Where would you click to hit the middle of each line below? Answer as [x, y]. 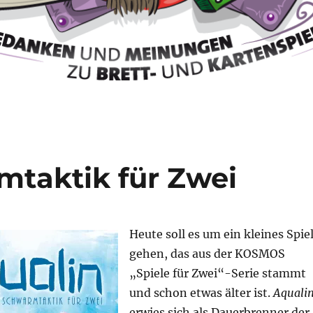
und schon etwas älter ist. [201, 293]
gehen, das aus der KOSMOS [207, 254]
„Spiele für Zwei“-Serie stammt [217, 274]
